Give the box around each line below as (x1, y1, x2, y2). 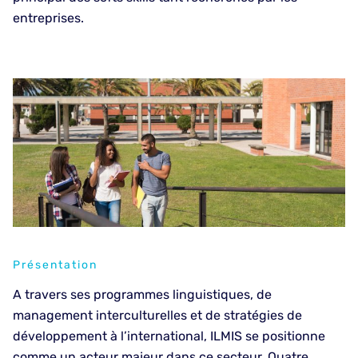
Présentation (13, 258, 97, 272)
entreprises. (13, 10, 84, 26)
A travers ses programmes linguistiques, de (13, 287, 272, 303)
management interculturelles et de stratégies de (13, 308, 302, 324)
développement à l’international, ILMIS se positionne (13, 328, 325, 344)
